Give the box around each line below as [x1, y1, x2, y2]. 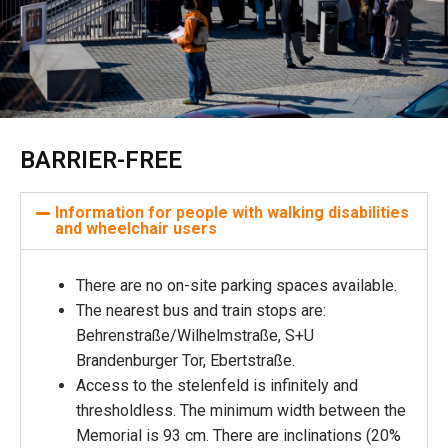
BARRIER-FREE [20, 146, 182, 175]
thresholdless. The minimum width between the [76, 401, 406, 421]
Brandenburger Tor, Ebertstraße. [76, 351, 295, 371]
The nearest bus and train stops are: [76, 301, 326, 321]
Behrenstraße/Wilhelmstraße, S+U [76, 326, 314, 346]
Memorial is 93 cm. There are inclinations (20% [76, 426, 401, 446]
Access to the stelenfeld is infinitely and [76, 376, 358, 396]
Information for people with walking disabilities [55, 203, 410, 223]
